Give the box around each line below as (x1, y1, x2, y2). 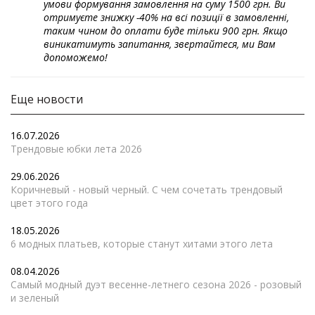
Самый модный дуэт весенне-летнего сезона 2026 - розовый (11, 278, 302, 291)
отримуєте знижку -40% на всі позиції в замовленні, (44, 11, 289, 24)
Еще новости (11, 91, 83, 107)
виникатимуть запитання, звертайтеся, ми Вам (44, 37, 276, 51)
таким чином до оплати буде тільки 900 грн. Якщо (44, 24, 288, 37)
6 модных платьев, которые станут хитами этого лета (11, 237, 273, 250)
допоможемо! (44, 51, 108, 64)
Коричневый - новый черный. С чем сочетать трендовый (11, 183, 283, 196)
